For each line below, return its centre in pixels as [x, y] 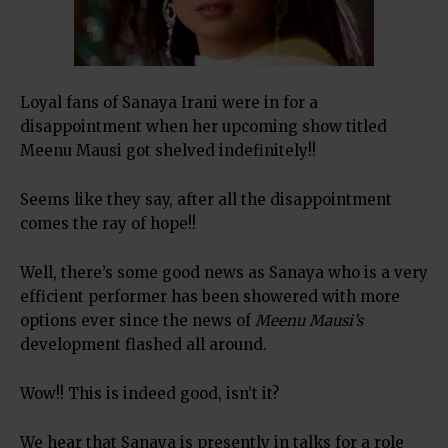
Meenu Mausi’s [309, 320]
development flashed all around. [145, 344]
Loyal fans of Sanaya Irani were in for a [169, 102]
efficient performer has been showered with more [210, 296]
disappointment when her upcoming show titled [203, 126]
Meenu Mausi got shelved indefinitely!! [170, 150]
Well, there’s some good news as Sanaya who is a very [224, 272]
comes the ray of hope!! [110, 223]
